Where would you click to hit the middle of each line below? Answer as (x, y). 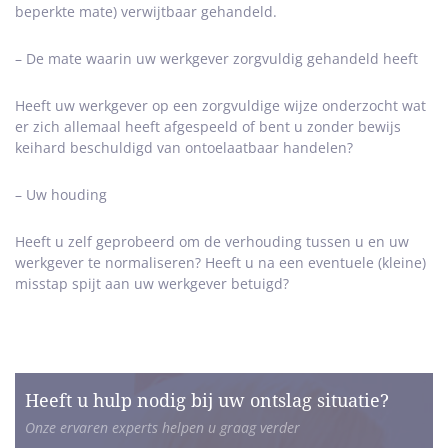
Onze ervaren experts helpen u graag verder (162, 427)
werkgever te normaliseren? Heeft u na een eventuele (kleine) (220, 262)
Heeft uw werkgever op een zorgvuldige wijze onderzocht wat (220, 105)
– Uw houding (61, 194)
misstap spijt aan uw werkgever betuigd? (152, 283)
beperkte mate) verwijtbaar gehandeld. (146, 11)
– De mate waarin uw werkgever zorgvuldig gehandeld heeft (216, 58)
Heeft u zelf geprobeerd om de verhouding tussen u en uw (212, 241)
